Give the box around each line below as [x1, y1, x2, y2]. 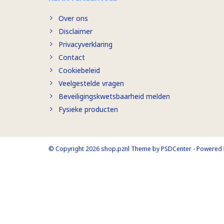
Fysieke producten [58, 104, 118, 114]
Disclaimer [58, 26, 92, 36]
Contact [58, 52, 85, 62]
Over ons [58, 13, 88, 23]
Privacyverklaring [58, 39, 112, 49]
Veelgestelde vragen [58, 78, 124, 88]
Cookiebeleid [58, 65, 100, 75]
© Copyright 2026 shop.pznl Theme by [48, 144, 161, 153]
